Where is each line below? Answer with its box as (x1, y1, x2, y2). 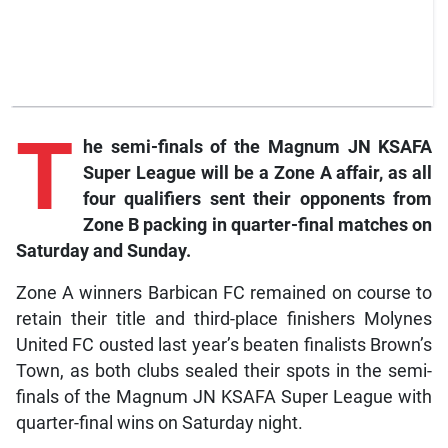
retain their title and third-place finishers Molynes (15, 308, 433, 329)
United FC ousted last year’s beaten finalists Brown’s (15, 334, 433, 355)
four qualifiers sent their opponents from (82, 188, 433, 209)
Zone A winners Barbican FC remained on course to (15, 282, 433, 303)
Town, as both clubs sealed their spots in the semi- (15, 360, 433, 381)
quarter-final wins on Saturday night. (15, 412, 303, 433)
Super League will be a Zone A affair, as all (82, 162, 433, 183)
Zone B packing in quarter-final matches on (82, 214, 433, 235)
